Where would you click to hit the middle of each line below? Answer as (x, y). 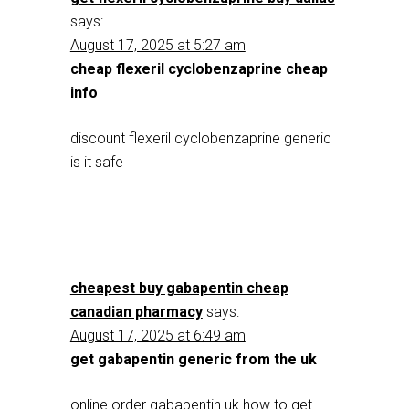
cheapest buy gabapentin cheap (179, 288)
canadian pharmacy (136, 312)
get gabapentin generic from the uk (193, 359)
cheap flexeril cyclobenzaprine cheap (199, 69)
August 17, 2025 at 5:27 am (157, 45)
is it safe (96, 162)
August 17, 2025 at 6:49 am (157, 336)
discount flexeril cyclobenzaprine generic (200, 138)
